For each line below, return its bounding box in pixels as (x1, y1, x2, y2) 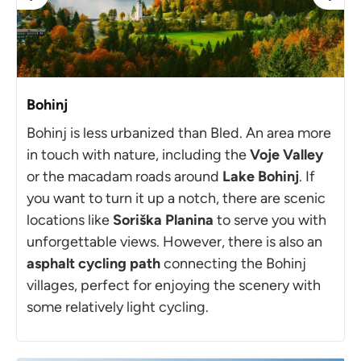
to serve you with (214, 210, 326, 229)
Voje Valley (250, 145, 323, 164)
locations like (27, 210, 113, 229)
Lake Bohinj (222, 167, 299, 185)
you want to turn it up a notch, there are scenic (27, 189, 326, 207)
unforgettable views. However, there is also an (27, 232, 322, 251)
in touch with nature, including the (27, 145, 250, 164)
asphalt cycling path (27, 254, 160, 272)
